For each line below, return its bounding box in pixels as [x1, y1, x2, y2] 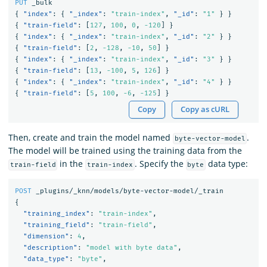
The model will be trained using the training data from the [8, 144, 242, 156]
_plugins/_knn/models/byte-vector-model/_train [35, 187, 223, 195]
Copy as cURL [181, 104, 230, 114]
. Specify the [134, 157, 186, 169]
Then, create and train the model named [8, 131, 173, 143]
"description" [23, 244, 77, 252]
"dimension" [23, 232, 69, 241]
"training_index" [23, 210, 90, 218]
